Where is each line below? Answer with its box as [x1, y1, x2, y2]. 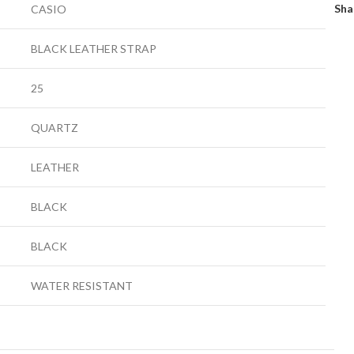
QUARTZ [31, 121, 78, 134]
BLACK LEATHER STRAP [31, 42, 156, 55]
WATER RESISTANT [31, 279, 133, 292]
